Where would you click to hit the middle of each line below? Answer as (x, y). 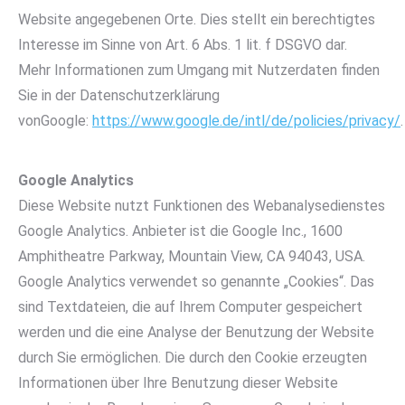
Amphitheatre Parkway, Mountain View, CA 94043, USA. (192, 256)
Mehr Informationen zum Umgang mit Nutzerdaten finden (199, 70)
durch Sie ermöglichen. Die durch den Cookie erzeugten (193, 358)
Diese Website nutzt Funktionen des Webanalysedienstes (202, 206)
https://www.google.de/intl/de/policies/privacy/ (246, 121)
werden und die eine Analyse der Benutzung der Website (196, 332)
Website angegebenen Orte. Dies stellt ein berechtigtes (197, 19)
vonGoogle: (55, 121)
